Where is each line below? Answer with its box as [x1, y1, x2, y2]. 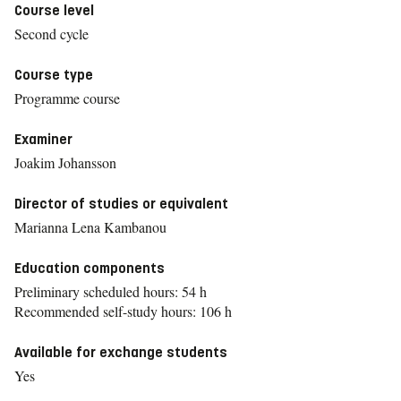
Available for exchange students [14, 344, 227, 361]
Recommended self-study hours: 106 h [14, 302, 232, 320]
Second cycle [14, 24, 89, 43]
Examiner [14, 131, 73, 148]
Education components [14, 260, 165, 277]
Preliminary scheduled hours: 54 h [14, 282, 207, 301]
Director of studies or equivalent [14, 195, 228, 212]
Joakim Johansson [14, 153, 116, 172]
